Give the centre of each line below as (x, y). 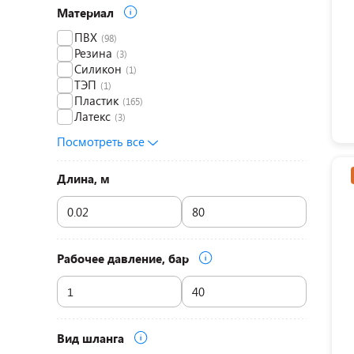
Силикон (98, 69)
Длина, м (83, 179)
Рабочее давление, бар (124, 258)
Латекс (92, 116)
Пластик (96, 100)
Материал (87, 13)
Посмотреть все (102, 141)
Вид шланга (92, 338)
